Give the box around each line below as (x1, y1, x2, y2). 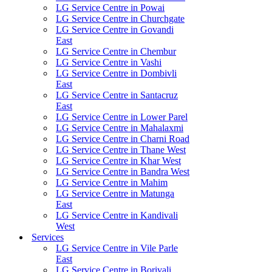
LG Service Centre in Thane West (56, 144, 186, 155)
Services (32, 232, 64, 242)
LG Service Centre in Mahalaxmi (56, 123, 183, 133)
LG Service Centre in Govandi (56, 24, 174, 35)
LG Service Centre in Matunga (56, 188, 174, 199)
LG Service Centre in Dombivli (56, 68, 177, 78)
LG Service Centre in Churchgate (56, 13, 185, 24)
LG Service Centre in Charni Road (56, 134, 189, 144)
